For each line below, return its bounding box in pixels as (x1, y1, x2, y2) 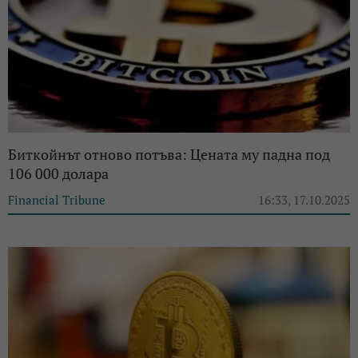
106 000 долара (8, 163, 109, 183)
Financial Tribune (8, 191, 105, 208)
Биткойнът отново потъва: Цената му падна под (8, 144, 330, 164)
